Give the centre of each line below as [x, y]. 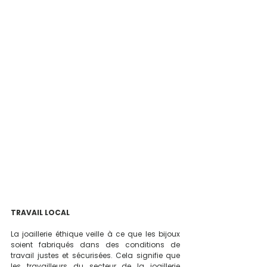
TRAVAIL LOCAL [40, 212]
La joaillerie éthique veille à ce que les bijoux [95, 234]
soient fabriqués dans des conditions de [95, 244]
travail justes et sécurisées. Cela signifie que [95, 255]
